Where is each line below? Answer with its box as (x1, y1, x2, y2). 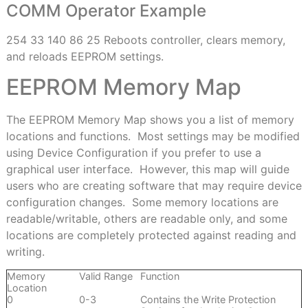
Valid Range (78, 270, 133, 283)
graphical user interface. (5, 162, 133, 177)
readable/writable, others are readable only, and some (5, 212, 287, 226)
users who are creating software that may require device (5, 179, 302, 193)
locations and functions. (5, 129, 131, 144)
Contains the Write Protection (140, 294, 276, 306)
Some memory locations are (131, 195, 278, 210)
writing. (5, 245, 45, 259)
